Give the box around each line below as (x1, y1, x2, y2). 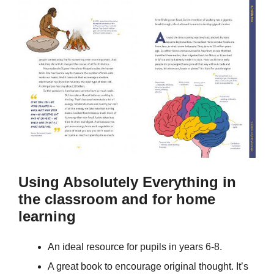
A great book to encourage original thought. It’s (48, 261, 248, 272)
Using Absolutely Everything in (18, 173, 236, 190)
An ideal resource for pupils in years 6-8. (48, 241, 222, 252)
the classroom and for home (18, 190, 215, 207)
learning (18, 207, 76, 224)
